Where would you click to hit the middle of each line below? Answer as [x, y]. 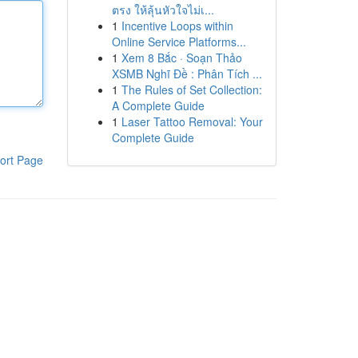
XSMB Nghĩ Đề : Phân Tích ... [187, 74]
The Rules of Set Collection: [191, 89]
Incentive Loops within [177, 26]
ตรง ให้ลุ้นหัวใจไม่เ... [163, 10]
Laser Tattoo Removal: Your [192, 121]
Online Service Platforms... [179, 42]
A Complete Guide [158, 105]
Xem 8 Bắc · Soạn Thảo [181, 58]
